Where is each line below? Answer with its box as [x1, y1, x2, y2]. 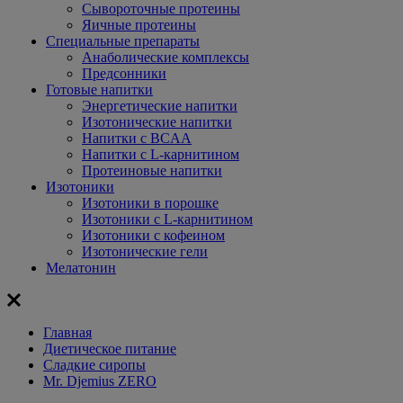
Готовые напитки [46, 82, 153, 97]
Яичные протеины [82, 17, 196, 32]
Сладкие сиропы [43, 357, 146, 372]
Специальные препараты [46, 33, 200, 49]
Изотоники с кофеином [82, 228, 225, 243]
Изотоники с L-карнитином [82, 211, 253, 227]
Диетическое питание [43, 341, 176, 356]
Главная [43, 325, 92, 340]
